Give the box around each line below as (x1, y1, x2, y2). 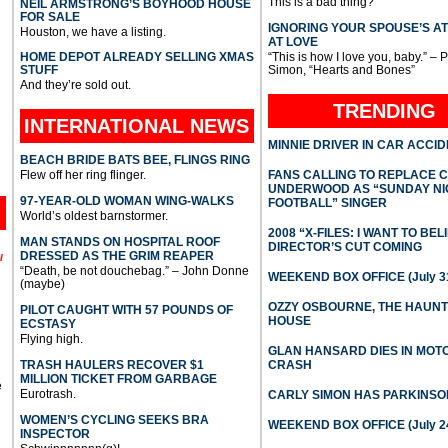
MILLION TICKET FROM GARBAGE (19, 371, 217, 386)
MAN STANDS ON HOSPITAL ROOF (19, 234, 220, 249)
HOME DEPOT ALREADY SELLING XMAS (19, 49, 254, 64)
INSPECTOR (19, 426, 90, 441)
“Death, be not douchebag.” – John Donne (19, 263, 249, 278)
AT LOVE (267, 34, 318, 49)
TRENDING (333, 99, 437, 122)
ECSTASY (19, 316, 76, 331)
